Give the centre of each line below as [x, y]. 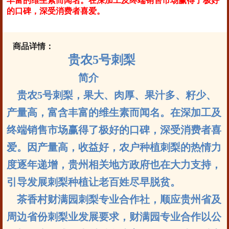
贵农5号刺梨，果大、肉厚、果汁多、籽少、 [111, 95]
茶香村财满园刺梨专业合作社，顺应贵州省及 [114, 199]
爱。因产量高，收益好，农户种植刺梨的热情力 [114, 147]
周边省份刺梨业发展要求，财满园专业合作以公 [114, 217]
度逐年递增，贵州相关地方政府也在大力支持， [114, 165]
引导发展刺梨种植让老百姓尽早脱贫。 [93, 182]
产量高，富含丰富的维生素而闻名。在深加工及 [114, 112]
